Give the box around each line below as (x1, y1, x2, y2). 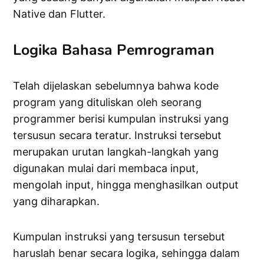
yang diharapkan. (13, 195, 100, 208)
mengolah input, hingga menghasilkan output (13, 179, 239, 192)
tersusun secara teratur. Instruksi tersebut (13, 129, 222, 142)
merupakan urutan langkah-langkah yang (13, 146, 219, 159)
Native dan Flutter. (13, 8, 106, 21)
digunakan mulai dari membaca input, (13, 162, 199, 175)
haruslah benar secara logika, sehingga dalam (13, 247, 240, 260)
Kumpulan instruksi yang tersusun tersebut (13, 230, 226, 243)
